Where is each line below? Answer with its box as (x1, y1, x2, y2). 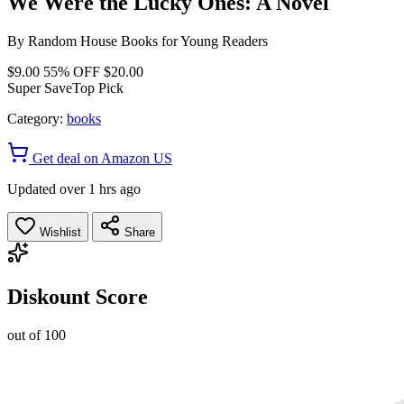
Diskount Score (7, 284, 148, 308)
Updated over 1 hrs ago (7, 180, 141, 197)
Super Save (7, 79, 72, 96)
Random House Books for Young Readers (28, 32, 268, 49)
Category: (7, 110, 63, 126)
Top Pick (72, 79, 124, 96)
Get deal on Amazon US (29, 150, 172, 166)
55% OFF (43, 63, 100, 79)
